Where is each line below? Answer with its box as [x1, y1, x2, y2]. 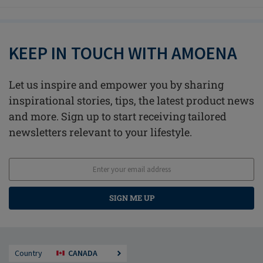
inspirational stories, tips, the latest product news [9, 93, 254, 108]
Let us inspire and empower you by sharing [9, 77, 224, 92]
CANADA [68, 248, 97, 259]
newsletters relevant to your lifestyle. [9, 125, 192, 140]
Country [15, 248, 42, 259]
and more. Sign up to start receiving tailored [9, 109, 227, 124]
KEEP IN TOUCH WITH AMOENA [9, 42, 237, 65]
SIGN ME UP [109, 193, 154, 204]
